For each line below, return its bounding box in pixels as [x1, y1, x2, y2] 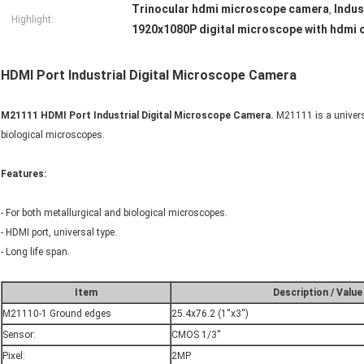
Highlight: [11, 14, 54, 26]
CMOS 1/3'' [171, 329, 221, 341]
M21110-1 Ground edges [2, 308, 111, 320]
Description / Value [273, 287, 362, 299]
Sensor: [2, 329, 36, 341]
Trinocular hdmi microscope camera [132, 2, 329, 16]
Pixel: [2, 350, 25, 362]
